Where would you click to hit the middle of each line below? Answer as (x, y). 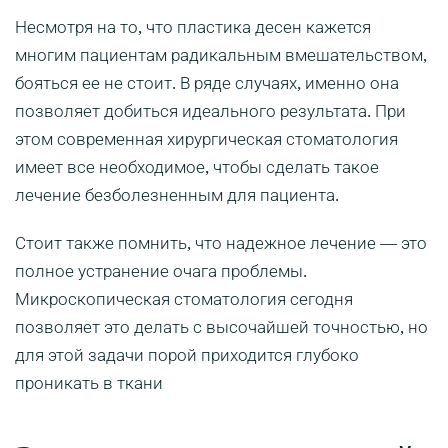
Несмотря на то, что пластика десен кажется (193, 27)
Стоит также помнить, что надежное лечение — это (221, 243)
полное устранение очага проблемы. (161, 271)
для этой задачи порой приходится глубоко (187, 355)
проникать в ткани (89, 383)
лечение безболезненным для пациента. (179, 195)
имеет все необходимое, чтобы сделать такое (197, 167)
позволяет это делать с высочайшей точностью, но (221, 327)
